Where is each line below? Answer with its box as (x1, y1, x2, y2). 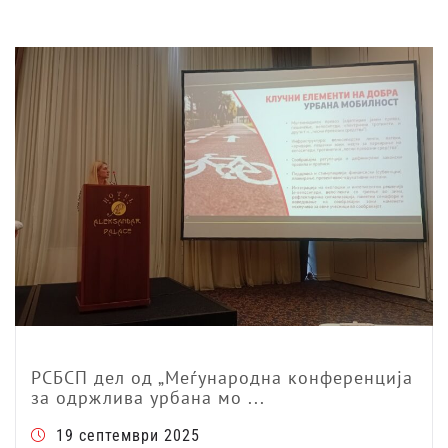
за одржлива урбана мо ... (31, 386, 265, 410)
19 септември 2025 (56, 426, 200, 446)
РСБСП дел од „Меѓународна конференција (31, 366, 413, 390)
